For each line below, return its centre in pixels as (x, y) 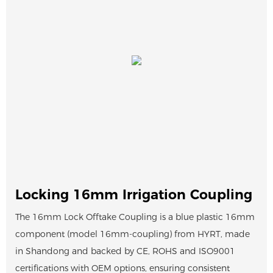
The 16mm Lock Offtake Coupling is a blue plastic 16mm (135, 217)
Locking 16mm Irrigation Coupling (134, 194)
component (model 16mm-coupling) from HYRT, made (133, 234)
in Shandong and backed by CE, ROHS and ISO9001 (125, 251)
